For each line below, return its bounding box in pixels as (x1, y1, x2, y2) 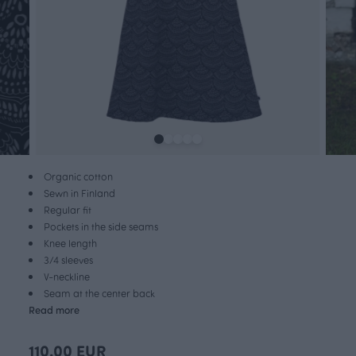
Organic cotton (44, 168, 113, 183)
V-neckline (44, 269, 90, 283)
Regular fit (44, 202, 91, 216)
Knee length (44, 235, 97, 250)
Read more (29, 302, 79, 316)
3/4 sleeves (44, 252, 93, 266)
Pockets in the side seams (44, 219, 158, 233)
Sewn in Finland (44, 185, 115, 199)
